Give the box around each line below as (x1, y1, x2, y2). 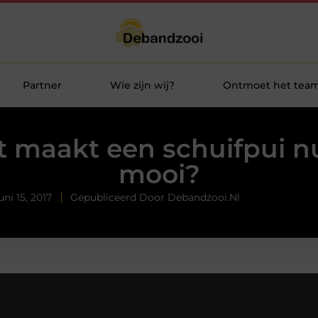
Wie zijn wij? (109, 79, 175, 92)
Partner (22, 79, 62, 92)
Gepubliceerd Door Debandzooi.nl (70, 191, 240, 204)
